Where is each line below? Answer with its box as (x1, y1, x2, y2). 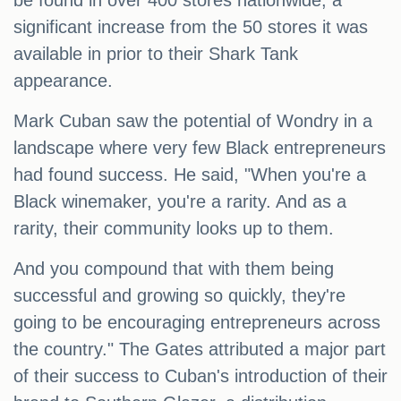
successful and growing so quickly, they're (13, 286, 346, 306)
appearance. (13, 71, 113, 91)
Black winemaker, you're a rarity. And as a (13, 192, 346, 212)
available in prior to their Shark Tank (13, 44, 298, 64)
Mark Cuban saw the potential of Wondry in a (13, 111, 372, 132)
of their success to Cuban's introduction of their (13, 366, 388, 387)
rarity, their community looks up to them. (13, 218, 334, 239)
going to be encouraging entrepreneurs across (13, 312, 380, 333)
